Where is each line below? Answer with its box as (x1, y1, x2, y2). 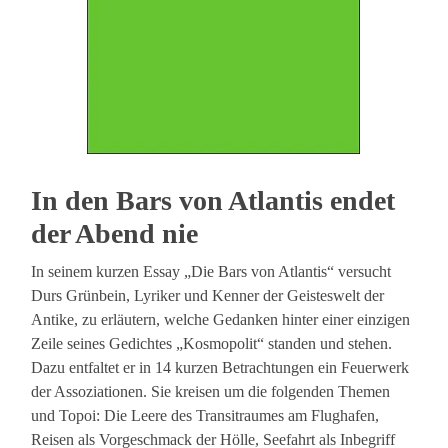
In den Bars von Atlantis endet (31, 185, 396, 217)
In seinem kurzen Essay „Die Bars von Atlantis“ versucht (31, 263, 392, 281)
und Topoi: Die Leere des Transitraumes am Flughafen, (31, 407, 380, 425)
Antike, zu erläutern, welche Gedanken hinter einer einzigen (31, 311, 411, 329)
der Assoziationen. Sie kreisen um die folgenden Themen (31, 383, 391, 401)
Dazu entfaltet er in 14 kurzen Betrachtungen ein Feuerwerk (31, 359, 410, 377)
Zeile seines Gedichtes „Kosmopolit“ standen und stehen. (31, 335, 393, 353)
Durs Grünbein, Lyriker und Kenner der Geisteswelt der (31, 287, 385, 305)
